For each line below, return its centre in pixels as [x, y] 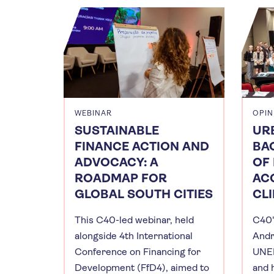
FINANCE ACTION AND [142, 146]
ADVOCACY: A [117, 162]
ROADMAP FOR [121, 178]
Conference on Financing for [138, 251]
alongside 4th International [134, 235]
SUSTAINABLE [117, 130]
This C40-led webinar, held [134, 220]
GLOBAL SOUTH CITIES [144, 194]
